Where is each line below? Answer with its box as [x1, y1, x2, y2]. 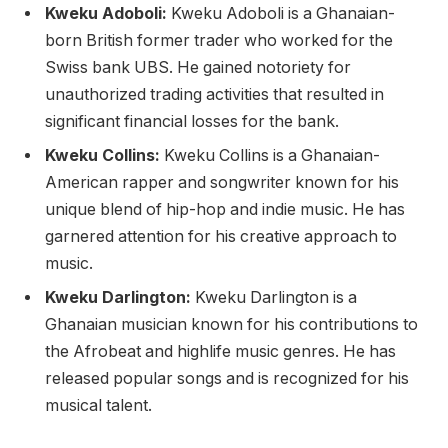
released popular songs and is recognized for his [45, 368, 409, 388]
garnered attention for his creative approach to [45, 226, 397, 246]
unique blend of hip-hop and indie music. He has [45, 199, 405, 219]
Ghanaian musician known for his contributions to [45, 314, 418, 334]
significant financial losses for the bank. [45, 111, 339, 131]
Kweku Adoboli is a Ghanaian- [167, 3, 395, 23]
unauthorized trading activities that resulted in [45, 84, 384, 104]
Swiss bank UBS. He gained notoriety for [45, 57, 351, 77]
